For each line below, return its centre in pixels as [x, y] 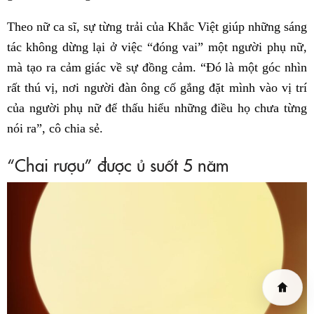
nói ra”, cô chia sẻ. [55, 128]
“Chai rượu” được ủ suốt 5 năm [118, 164]
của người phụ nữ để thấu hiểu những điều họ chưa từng [157, 108]
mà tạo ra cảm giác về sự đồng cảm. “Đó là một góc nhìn [157, 67]
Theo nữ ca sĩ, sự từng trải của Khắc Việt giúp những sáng [157, 26]
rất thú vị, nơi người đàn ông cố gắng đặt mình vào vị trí [157, 87]
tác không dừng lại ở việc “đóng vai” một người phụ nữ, [157, 47]
